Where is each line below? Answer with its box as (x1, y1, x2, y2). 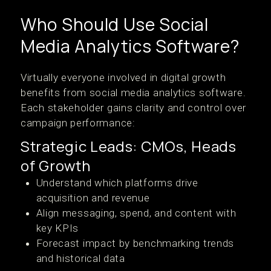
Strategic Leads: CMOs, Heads (21, 136, 237, 156)
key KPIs (36, 222, 79, 234)
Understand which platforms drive (36, 177, 198, 189)
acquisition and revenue (36, 192, 150, 204)
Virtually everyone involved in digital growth (21, 71, 226, 83)
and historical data (36, 252, 125, 264)
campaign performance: (21, 117, 135, 129)
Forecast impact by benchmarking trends (36, 237, 235, 249)
